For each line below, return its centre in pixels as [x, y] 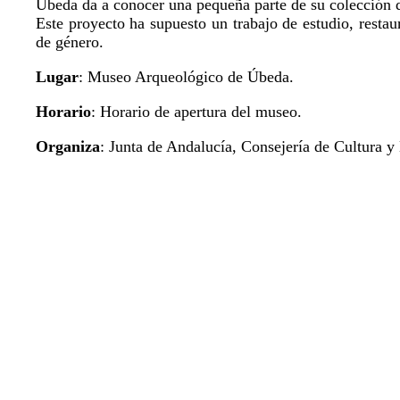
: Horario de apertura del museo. [196, 111]
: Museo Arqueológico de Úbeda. [186, 76]
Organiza [68, 146]
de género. [70, 42]
